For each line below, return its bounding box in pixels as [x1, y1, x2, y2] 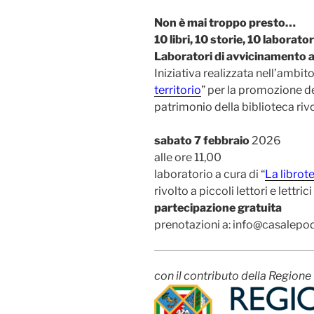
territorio [154, 83, 201, 97]
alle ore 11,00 [154, 150, 221, 164]
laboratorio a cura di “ [154, 167, 265, 181]
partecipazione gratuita [154, 200, 282, 214]
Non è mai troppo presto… [154, 15, 296, 29]
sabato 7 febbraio [154, 133, 250, 147]
